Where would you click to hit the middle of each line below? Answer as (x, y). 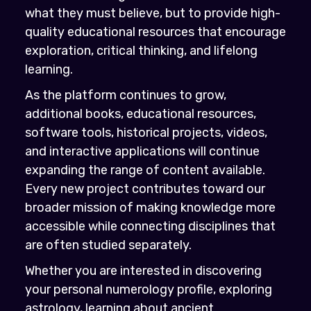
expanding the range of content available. (145, 170)
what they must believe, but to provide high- (153, 13)
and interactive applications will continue (142, 151)
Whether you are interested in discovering (143, 270)
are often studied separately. (108, 245)
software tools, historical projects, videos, (146, 132)
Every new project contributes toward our (145, 188)
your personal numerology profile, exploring (149, 289)
